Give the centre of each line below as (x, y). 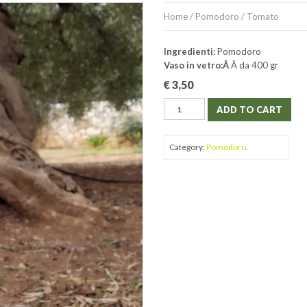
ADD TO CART (249, 110)
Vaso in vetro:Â (197, 65)
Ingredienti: (191, 51)
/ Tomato (259, 16)
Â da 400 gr (255, 65)
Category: (188, 147)
